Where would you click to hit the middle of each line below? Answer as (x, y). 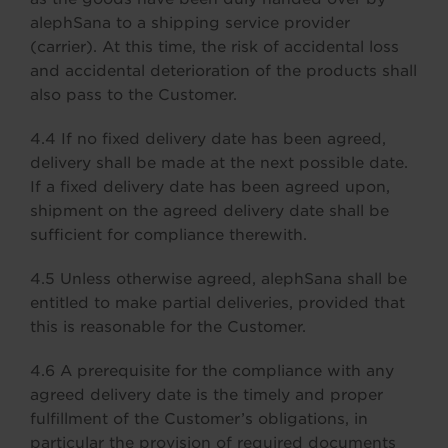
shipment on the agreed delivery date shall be (209, 211)
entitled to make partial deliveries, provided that (217, 303)
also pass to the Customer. (133, 95)
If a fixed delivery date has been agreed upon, (210, 187)
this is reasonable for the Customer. (168, 327)
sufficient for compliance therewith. (168, 235)
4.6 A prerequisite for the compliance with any (212, 371)
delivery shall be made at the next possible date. (219, 163)
